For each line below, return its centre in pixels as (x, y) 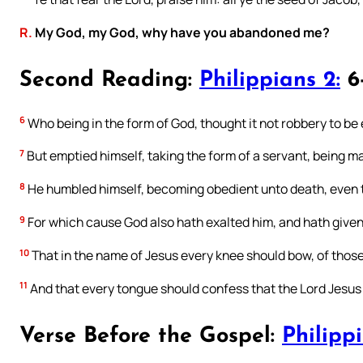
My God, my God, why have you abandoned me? (181, 33)
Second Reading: (109, 81)
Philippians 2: (270, 81)
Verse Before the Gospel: (151, 336)
